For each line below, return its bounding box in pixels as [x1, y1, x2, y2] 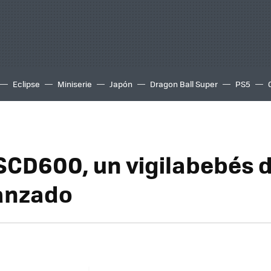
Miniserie [57, 78, 92, 90]
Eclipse [13, 78, 40, 90]
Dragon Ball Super [150, 78, 218, 90]
